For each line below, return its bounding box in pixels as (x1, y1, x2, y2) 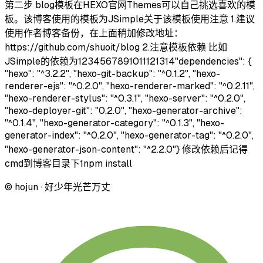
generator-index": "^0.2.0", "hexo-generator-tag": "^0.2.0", (5, 129, 254, 141)
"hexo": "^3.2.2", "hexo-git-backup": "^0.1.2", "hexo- (5, 68, 220, 79)
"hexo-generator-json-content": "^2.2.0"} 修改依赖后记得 (5, 143, 248, 155)
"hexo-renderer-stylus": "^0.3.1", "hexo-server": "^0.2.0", (5, 92, 245, 104)
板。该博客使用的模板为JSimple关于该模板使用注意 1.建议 (5, 13, 255, 25)
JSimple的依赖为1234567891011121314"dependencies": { (5, 55, 252, 67)
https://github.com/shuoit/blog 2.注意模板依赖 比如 (5, 41, 227, 53)
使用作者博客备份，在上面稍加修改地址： (5, 27, 183, 39)
